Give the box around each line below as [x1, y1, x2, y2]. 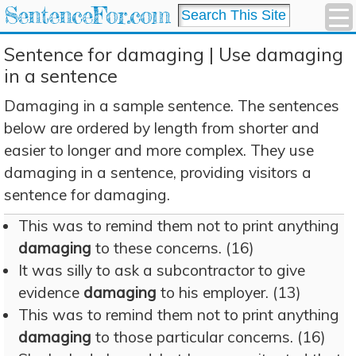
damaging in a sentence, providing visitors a [4, 163, 311, 182]
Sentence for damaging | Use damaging [4, 43, 343, 66]
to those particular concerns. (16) [91, 327, 326, 346]
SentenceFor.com [4, 2, 170, 29]
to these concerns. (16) [91, 238, 254, 257]
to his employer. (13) [157, 283, 301, 302]
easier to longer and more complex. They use [4, 141, 314, 160]
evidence [18, 283, 83, 302]
